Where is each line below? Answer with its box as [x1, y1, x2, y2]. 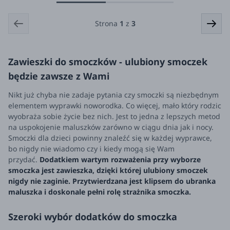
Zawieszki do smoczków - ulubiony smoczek [8, 55, 207, 68]
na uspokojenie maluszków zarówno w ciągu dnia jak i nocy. [8, 122, 214, 132]
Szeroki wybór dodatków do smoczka [8, 210, 177, 223]
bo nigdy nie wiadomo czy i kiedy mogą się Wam [8, 143, 175, 154]
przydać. [8, 154, 40, 164]
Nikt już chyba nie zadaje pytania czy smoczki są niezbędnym [8, 89, 219, 100]
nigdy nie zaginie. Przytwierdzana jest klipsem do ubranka [8, 176, 216, 186]
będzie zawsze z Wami [8, 69, 109, 82]
